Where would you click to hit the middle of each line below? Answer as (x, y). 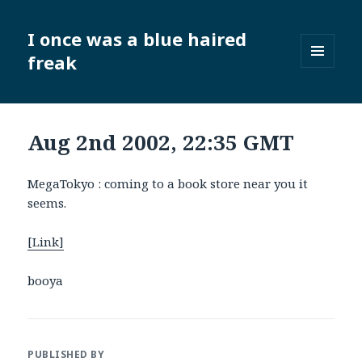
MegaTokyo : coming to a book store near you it (168, 184)
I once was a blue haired (137, 39)
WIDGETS (324, 102)
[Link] (46, 242)
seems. (47, 203)
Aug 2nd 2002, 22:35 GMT (161, 143)
